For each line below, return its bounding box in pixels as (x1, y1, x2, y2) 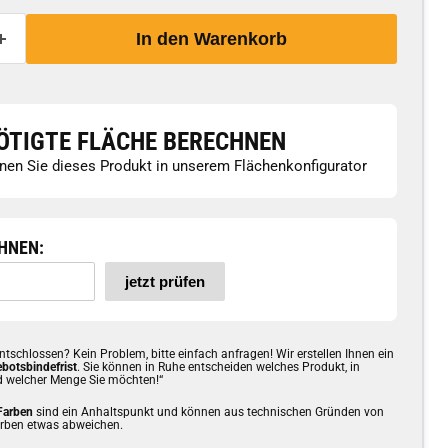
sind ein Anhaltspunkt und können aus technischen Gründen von (35, 404, 384, 419)
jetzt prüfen (124, 272, 205, 290)
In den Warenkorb (135, 29, 287, 50)
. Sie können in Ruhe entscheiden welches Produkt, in (76, 359, 360, 374)
